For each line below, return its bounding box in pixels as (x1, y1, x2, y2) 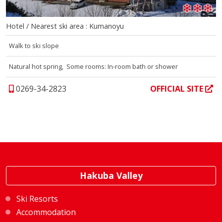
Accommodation (16, 207, 76, 218)
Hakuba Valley (79, 169, 143, 182)
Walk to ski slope (9, 41, 61, 51)
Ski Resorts (16, 193, 58, 204)
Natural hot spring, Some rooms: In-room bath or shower (9, 62, 178, 71)
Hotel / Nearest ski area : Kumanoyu (6, 21, 124, 31)
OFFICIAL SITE (150, 83, 205, 95)
